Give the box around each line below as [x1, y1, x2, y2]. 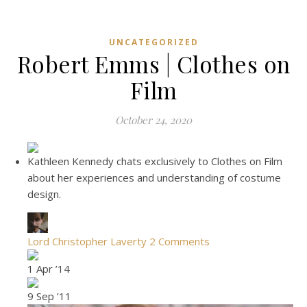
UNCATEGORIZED [108, 36, 199, 48]
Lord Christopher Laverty [27, 234, 147, 248]
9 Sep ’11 [27, 289, 71, 303]
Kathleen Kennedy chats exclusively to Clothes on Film [27, 154, 282, 168]
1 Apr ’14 [27, 262, 70, 275]
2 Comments [149, 234, 210, 248]
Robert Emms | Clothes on [16, 49, 291, 79]
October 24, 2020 [115, 113, 192, 127]
